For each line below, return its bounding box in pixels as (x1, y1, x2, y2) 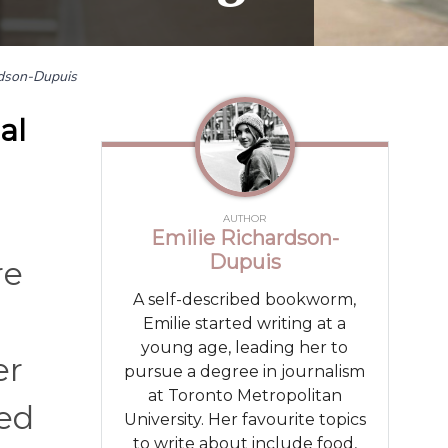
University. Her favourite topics (123, 409, 366, 429)
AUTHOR (223, 211, 267, 225)
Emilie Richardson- (150, 225, 339, 250)
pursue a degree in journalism (124, 361, 366, 381)
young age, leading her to (141, 337, 349, 357)
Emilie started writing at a (143, 313, 347, 333)
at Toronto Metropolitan (147, 385, 342, 405)
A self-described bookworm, (133, 289, 357, 309)
